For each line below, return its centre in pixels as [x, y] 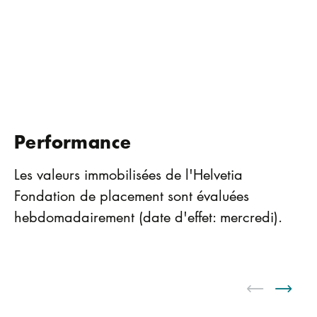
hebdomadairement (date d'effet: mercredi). [148, 216]
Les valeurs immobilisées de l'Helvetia [128, 174]
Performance [73, 141]
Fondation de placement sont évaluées [132, 195]
